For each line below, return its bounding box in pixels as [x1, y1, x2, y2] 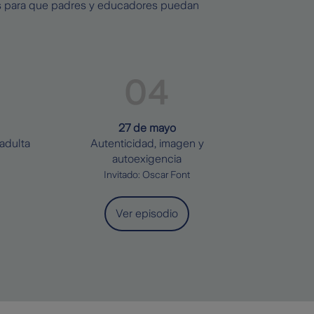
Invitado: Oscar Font [104, 168, 190, 180]
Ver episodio [116, 207, 178, 219]
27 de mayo [118, 121, 176, 134]
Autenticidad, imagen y [90, 137, 204, 149]
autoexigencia [112, 152, 182, 165]
